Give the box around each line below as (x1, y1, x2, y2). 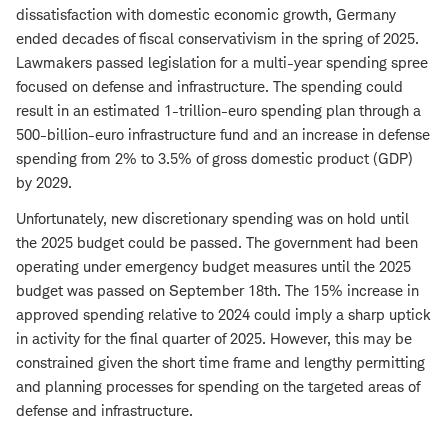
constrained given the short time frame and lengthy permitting (16, 353, 425, 373)
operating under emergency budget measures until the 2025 (16, 257, 411, 277)
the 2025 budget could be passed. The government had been (16, 233, 418, 253)
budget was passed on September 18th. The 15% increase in (16, 281, 419, 301)
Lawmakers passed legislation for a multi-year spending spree (16, 53, 428, 73)
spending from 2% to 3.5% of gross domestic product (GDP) (16, 149, 413, 169)
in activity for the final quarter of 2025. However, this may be (16, 329, 412, 349)
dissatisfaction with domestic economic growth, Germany (16, 5, 396, 25)
